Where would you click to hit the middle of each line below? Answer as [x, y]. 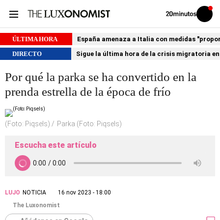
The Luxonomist [36, 205]
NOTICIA [34, 192]
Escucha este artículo [56, 145]
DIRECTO [27, 54]
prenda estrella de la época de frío [88, 92]
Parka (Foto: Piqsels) [89, 124]
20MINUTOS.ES [183, 24]
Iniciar [210, 16]
